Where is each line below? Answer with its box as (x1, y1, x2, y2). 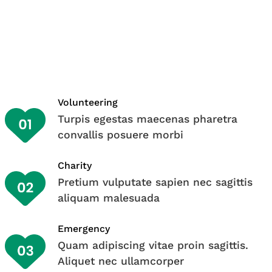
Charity (57, 160, 92, 172)
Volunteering (57, 97, 118, 109)
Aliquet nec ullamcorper (57, 255, 184, 268)
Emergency (57, 223, 110, 235)
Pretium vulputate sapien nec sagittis (57, 176, 253, 189)
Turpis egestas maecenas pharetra (57, 113, 237, 126)
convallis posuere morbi (57, 129, 183, 141)
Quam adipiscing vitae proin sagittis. (57, 239, 248, 252)
